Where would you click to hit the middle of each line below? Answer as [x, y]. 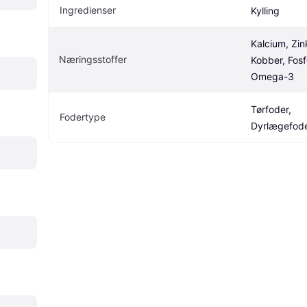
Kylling [265, 10]
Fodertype [83, 116]
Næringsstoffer [93, 59]
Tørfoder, [271, 109]
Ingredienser [88, 10]
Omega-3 [272, 76]
